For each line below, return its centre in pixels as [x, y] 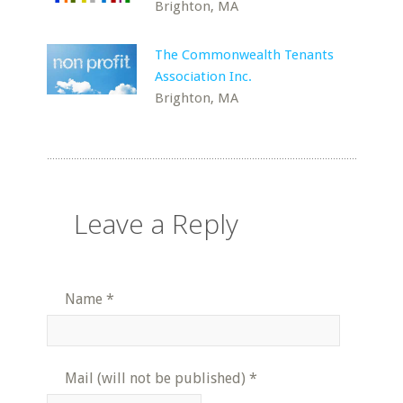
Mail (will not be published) [156, 378]
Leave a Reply [157, 224]
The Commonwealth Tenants [245, 55]
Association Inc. [204, 76]
